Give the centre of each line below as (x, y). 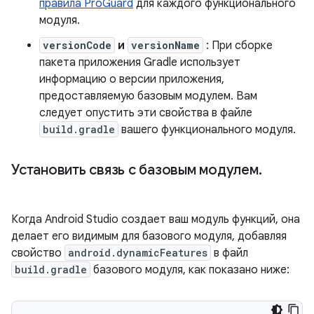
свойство (38, 253)
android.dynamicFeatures (138, 253)
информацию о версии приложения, (132, 79)
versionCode (77, 45)
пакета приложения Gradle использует (140, 62)
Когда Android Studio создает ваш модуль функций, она (156, 219)
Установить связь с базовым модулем (135, 170)
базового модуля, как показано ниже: (190, 270)
